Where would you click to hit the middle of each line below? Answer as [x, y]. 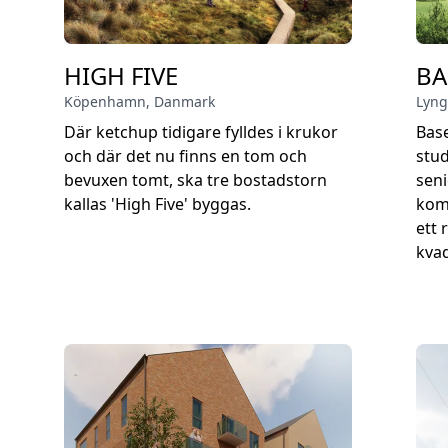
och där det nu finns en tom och [185, 156]
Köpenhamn [105, 101]
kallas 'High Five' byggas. [157, 204]
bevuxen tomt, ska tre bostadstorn [195, 180]
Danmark [184, 101]
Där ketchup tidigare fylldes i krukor [201, 132]
